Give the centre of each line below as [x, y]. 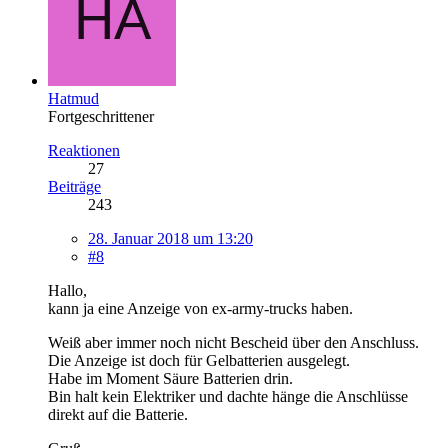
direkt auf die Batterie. [118, 414]
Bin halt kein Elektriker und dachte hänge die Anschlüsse [228, 396]
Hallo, [67, 290]
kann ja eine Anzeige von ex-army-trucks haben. [200, 308]
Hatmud [73, 98]
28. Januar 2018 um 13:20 [170, 238]
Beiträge [74, 186]
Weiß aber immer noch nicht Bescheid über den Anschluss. [233, 342]
